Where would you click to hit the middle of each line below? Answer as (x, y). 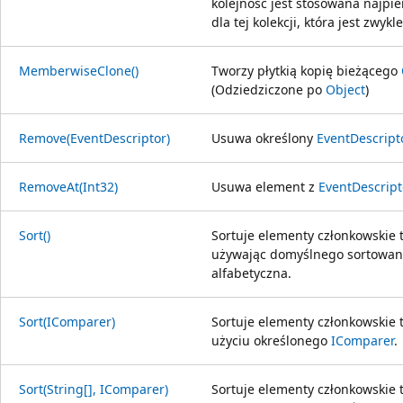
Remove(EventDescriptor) (94, 138)
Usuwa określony (264, 138)
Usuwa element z (265, 186)
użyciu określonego (271, 340)
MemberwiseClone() (79, 70)
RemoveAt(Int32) (68, 186)
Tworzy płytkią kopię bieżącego (306, 70)
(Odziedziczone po (269, 89)
